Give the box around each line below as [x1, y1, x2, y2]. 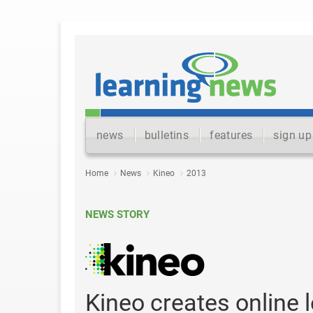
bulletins [144, 129, 189, 142]
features [210, 129, 253, 142]
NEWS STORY [85, 208, 150, 221]
